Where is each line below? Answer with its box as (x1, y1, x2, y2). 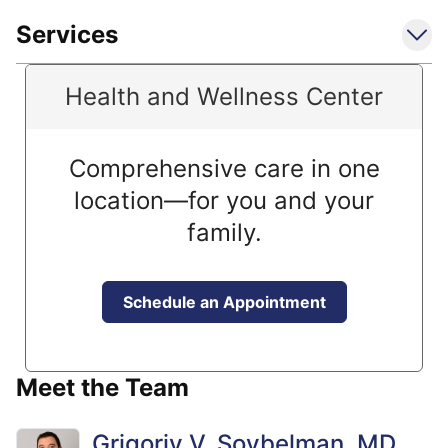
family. (186, 218, 262, 247)
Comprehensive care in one (68, 154, 380, 183)
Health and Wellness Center (65, 82, 383, 111)
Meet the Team (16, 373, 189, 402)
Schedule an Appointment (122, 292, 326, 312)
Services (16, 20, 118, 49)
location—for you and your (74, 186, 374, 215)
